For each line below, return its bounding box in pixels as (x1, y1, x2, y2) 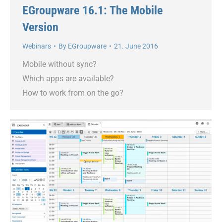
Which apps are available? (22, 73, 114, 83)
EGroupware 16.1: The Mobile (22, 3, 163, 17)
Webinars (22, 42, 51, 50)
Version (22, 20, 58, 34)
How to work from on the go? (22, 88, 123, 98)
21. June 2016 (114, 42, 158, 50)
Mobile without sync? (22, 59, 97, 69)
